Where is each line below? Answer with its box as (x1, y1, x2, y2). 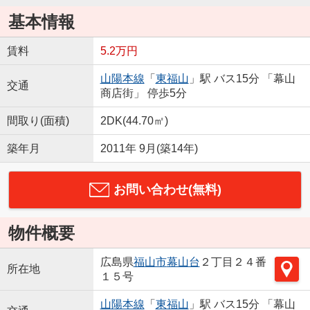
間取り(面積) (6, 115, 69, 127)
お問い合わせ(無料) (113, 183, 221, 197)
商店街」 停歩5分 (100, 87, 187, 100)
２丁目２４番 (199, 256, 266, 268)
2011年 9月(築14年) (100, 143, 198, 155)
